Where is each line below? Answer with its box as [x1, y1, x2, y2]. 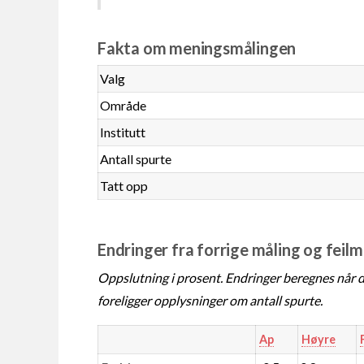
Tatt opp [100, 177, 149, 193]
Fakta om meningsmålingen [97, 37, 297, 58]
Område [100, 97, 147, 113]
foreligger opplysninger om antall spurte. [97, 292, 323, 308]
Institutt [100, 123, 146, 140]
